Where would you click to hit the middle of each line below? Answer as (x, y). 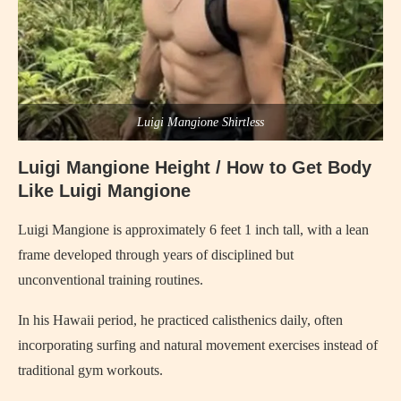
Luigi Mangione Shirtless (200, 122)
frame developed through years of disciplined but (156, 254)
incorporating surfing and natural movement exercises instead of (198, 345)
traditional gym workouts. (90, 370)
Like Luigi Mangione (104, 190)
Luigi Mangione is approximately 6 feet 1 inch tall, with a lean (193, 229)
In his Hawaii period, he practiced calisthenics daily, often (180, 320)
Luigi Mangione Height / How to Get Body (195, 167)
